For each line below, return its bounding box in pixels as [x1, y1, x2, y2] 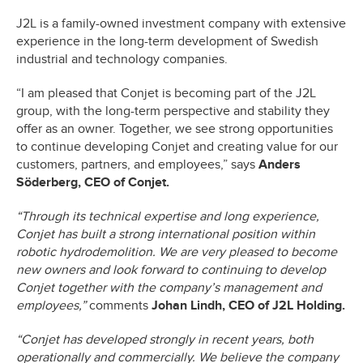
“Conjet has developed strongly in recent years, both [16, 331, 314, 348]
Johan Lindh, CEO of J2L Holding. [148, 297, 345, 314]
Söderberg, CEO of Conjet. [16, 173, 169, 190]
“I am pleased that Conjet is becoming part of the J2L [16, 84, 316, 101]
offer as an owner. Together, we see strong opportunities [16, 120, 333, 137]
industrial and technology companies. [16, 50, 228, 67]
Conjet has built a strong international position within [16, 225, 315, 242]
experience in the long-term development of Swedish [16, 32, 318, 49]
